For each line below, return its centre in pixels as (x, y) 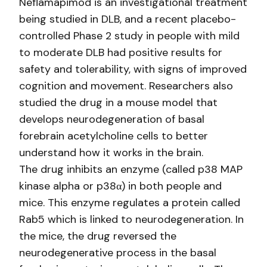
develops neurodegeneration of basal (112, 119)
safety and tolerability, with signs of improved (133, 69)
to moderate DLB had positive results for (121, 52)
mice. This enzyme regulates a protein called (130, 203)
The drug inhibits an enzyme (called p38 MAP (131, 169)
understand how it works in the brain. (111, 153)
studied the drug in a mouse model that (118, 103)
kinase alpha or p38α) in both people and (120, 186)
